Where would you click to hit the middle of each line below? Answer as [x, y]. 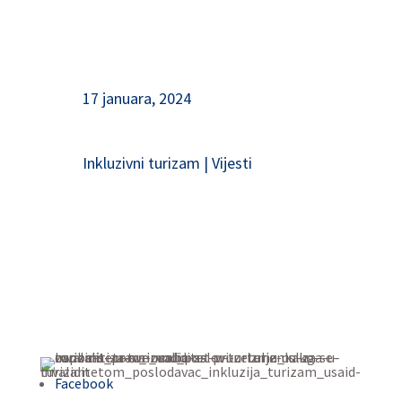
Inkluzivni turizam [141, 163]
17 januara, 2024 [136, 98]
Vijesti [232, 163]
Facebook [83, 383]
